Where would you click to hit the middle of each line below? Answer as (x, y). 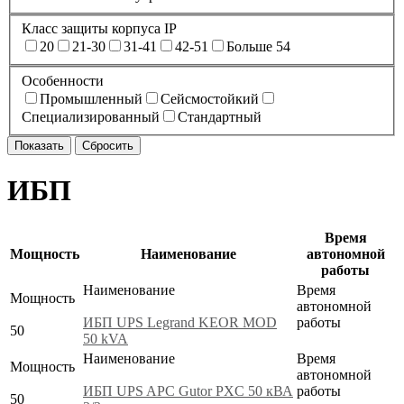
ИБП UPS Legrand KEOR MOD (180, 322)
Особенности (63, 80)
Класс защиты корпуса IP (99, 29)
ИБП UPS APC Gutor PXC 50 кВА (188, 390)
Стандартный (220, 116)
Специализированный (91, 116)
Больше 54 (258, 47)
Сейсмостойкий (210, 98)
